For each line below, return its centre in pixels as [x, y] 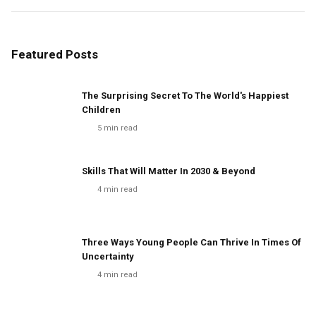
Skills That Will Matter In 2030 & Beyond [169, 171]
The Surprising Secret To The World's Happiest [185, 96]
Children [101, 110]
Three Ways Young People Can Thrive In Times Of [192, 242]
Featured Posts [55, 54]
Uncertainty [108, 256]
